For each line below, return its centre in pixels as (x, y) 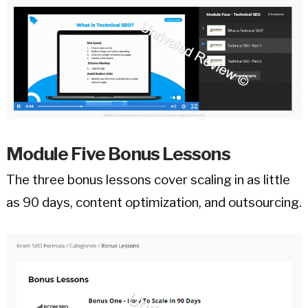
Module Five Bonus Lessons (118, 153)
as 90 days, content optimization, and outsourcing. (154, 203)
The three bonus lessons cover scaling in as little (148, 180)
